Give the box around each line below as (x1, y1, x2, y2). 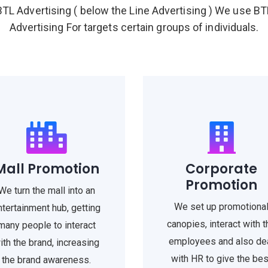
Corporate (185, 160, 258, 178)
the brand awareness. (2, 254, 92, 266)
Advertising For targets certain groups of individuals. (9, 21, 259, 33)
